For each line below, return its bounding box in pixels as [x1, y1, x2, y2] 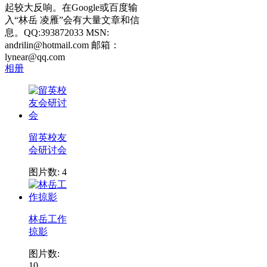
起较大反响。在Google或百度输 [5, 2, 138, 13]
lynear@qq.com [5, 51, 65, 62]
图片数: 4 [29, 166, 67, 177]
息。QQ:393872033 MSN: [5, 27, 109, 38]
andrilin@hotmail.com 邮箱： [5, 39, 120, 50]
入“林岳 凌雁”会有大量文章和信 [5, 14, 139, 25]
